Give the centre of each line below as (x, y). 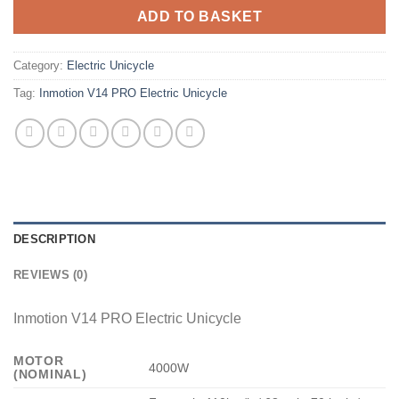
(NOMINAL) (50, 375)
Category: (40, 66)
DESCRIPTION (54, 240)
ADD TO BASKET (199, 16)
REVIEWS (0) (50, 275)
